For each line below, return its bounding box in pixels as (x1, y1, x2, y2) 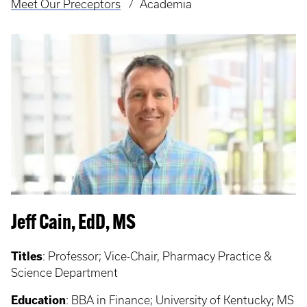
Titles (11, 250, 42, 262)
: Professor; (42, 250, 104, 262)
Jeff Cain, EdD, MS (11, 213, 136, 234)
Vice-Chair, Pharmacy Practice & (104, 250, 272, 262)
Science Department (11, 267, 118, 279)
